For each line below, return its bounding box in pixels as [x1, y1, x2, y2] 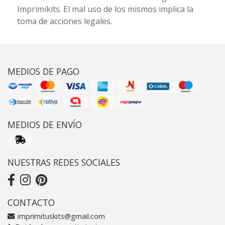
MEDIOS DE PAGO [8, 65, 79, 78]
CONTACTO [8, 196, 55, 209]
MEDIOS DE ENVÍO [8, 119, 82, 131]
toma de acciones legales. [17, 16, 112, 27]
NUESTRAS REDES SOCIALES [8, 156, 120, 169]
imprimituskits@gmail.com [16, 211, 105, 221]
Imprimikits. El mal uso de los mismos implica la [17, 4, 193, 15]
